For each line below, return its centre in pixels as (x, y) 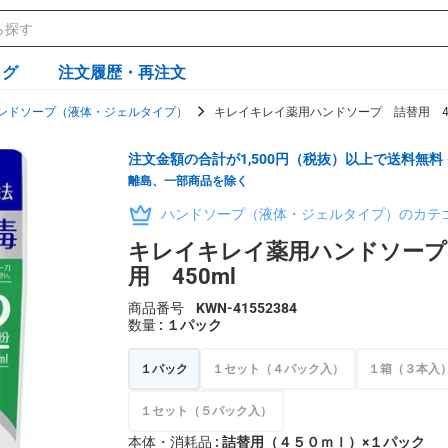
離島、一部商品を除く (188, 181)
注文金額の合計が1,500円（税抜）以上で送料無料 (285, 159)
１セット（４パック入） (278, 368)
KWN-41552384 (246, 307)
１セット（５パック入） (206, 410)
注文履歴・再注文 (122, 72)
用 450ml (182, 276)
